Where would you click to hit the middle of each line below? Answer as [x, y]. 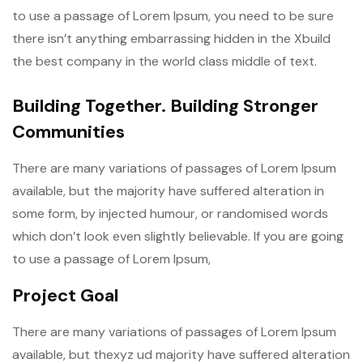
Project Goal [65, 295]
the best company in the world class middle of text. [164, 61]
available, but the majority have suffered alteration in [168, 190]
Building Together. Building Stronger [165, 105]
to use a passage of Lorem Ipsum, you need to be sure [173, 15]
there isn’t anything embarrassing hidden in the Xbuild [171, 38]
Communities [68, 131]
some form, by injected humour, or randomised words [170, 213]
